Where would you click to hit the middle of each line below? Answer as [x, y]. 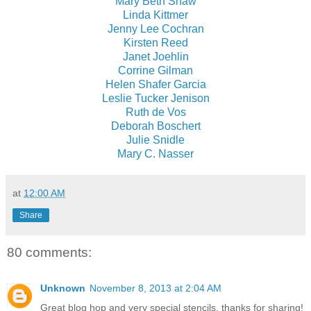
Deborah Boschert [155, 126]
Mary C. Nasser [155, 153]
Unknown [63, 288]
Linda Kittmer [155, 15]
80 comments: [49, 252]
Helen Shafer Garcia [155, 84]
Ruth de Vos [155, 112]
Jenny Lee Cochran [155, 28]
